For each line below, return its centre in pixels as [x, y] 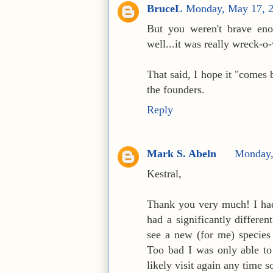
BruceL [165, 9]
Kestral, [164, 173]
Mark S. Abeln [182, 153]
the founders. [176, 90]
